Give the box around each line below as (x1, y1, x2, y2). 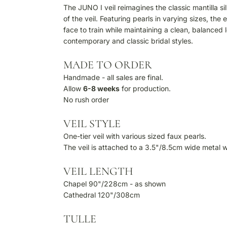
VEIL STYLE (63, 117, 121, 130)
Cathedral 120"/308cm (63, 191, 140, 199)
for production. (120, 84, 171, 93)
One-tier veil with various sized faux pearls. (63, 132, 207, 140)
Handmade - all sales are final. (63, 73, 164, 82)
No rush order (63, 95, 109, 104)
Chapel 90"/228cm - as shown (63, 179, 166, 188)
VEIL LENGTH (63, 165, 134, 178)
